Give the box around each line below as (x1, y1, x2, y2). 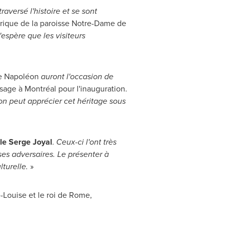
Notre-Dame (71, 17, 115, 29)
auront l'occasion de (38, 71, 113, 82)
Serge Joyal (8, 136, 52, 148)
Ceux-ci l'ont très (56, 136, 117, 148)
